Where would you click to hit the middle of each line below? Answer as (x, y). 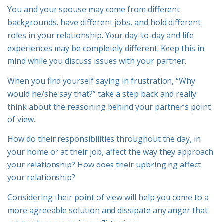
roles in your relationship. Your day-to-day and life (101, 35)
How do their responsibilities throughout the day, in (104, 139)
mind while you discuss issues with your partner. (97, 61)
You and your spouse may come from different (94, 10)
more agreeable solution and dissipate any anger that (108, 210)
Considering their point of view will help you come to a (108, 197)
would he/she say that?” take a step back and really (102, 93)
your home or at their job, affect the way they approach (110, 152)
